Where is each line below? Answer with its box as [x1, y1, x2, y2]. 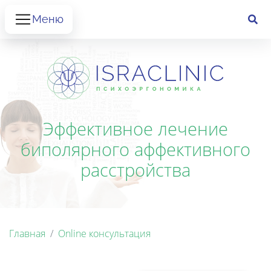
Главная [9, 226, 45, 240]
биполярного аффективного [21, 137, 250, 161]
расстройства [80, 157, 191, 181]
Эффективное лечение [43, 116, 228, 140]
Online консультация [58, 226, 151, 240]
